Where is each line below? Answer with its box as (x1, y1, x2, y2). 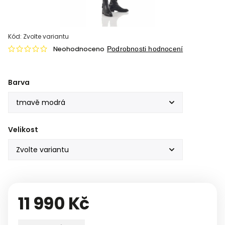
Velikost (8, 125, 38, 135)
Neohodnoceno (53, 45, 104, 53)
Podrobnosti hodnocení (107, 45, 183, 53)
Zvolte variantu (23, 32, 69, 41)
